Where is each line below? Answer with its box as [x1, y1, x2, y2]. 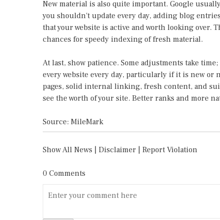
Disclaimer [99, 145, 136, 155]
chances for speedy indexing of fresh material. [43, 34, 203, 44]
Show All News [43, 145, 92, 155]
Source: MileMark [43, 117, 103, 127]
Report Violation [142, 145, 197, 155]
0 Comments [43, 168, 85, 178]
